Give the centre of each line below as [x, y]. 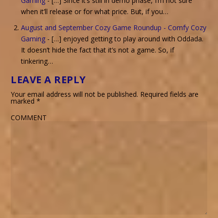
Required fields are [170, 94]
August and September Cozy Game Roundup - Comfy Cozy [114, 27]
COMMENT [29, 117]
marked [24, 101]
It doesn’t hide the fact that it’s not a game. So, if [98, 50]
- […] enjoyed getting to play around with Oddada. [125, 38]
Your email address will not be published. [75, 94]
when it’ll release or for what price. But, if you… [95, 11]
